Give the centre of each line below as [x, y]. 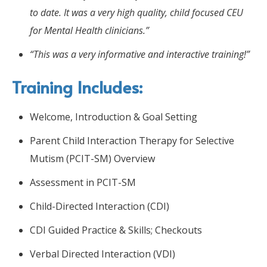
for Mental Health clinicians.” [89, 30]
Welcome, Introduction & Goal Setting [114, 117]
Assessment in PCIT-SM [83, 182]
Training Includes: [77, 86]
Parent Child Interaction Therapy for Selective [132, 140]
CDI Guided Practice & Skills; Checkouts [116, 230]
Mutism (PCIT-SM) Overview [92, 158]
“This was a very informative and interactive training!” [140, 54]
